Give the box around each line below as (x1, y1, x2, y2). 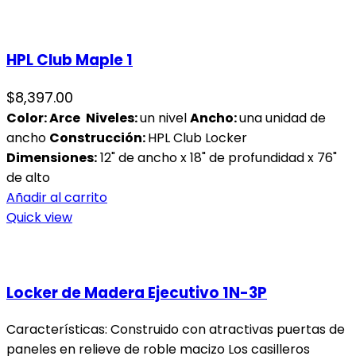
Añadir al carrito (6, 188, 107, 207)
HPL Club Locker (148, 128, 247, 147)
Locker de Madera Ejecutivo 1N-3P (6, 282, 267, 304)
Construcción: (49, 128, 148, 147)
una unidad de (239, 108, 326, 127)
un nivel (140, 108, 190, 127)
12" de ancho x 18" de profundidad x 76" (97, 148, 337, 167)
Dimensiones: (6, 148, 97, 167)
